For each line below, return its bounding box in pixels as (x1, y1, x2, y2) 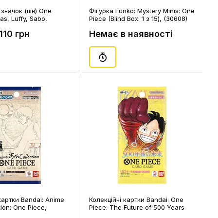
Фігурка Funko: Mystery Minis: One (89, 7, 195, 15)
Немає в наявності (89, 29, 173, 39)
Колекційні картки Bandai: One (89, 196, 183, 203)
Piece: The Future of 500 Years (89, 203, 184, 211)
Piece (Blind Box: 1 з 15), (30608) (89, 15, 187, 22)
